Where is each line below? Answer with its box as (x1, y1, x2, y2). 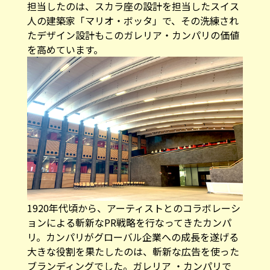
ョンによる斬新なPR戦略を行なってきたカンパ (27, 215, 231, 230)
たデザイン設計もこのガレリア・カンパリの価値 (27, 27, 239, 42)
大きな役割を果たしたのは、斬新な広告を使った (27, 243, 239, 259)
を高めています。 (27, 42, 103, 57)
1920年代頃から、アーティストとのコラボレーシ (27, 200, 240, 215)
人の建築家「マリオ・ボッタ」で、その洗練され (27, 13, 239, 28)
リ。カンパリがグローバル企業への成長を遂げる (27, 229, 239, 244)
